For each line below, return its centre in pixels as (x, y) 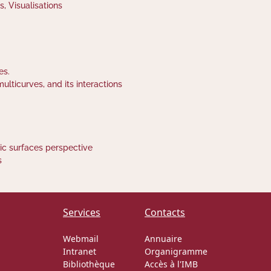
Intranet (80, 251)
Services (82, 212)
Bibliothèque (89, 264)
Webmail (81, 239)
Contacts (165, 212)
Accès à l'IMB (171, 264)
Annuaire (163, 239)
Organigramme (176, 251)
